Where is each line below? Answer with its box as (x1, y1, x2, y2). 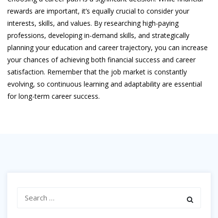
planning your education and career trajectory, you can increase (7, 43, 208, 52)
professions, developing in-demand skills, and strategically (7, 31, 189, 40)
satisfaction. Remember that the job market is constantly (7, 67, 187, 76)
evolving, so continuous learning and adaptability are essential (7, 79, 202, 89)
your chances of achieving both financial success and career (7, 55, 196, 64)
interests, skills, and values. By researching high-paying (7, 18, 179, 28)
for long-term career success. (7, 91, 100, 101)
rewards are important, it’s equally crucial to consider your (7, 6, 189, 16)
